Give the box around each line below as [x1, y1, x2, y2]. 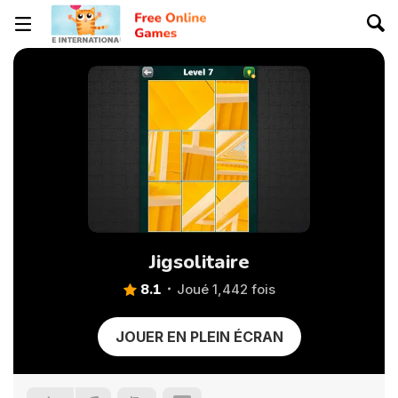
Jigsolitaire [148, 249, 250, 275]
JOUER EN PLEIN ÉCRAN [115, 328, 283, 346]
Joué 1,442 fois [176, 281, 275, 298]
